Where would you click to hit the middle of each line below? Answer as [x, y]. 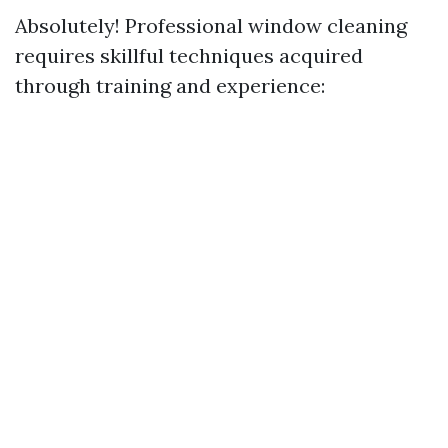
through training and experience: [170, 85]
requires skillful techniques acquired [189, 55]
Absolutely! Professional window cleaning [211, 25]
